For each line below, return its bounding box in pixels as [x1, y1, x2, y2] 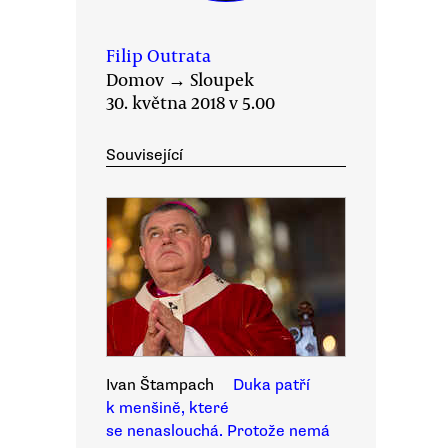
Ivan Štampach [106, 375, 214, 395]
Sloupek [190, 67, 254, 91]
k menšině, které [106, 398, 229, 418]
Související [106, 145, 183, 165]
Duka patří [233, 375, 310, 395]
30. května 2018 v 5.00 [106, 90, 275, 114]
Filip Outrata [106, 43, 211, 67]
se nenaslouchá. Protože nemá [106, 421, 330, 441]
